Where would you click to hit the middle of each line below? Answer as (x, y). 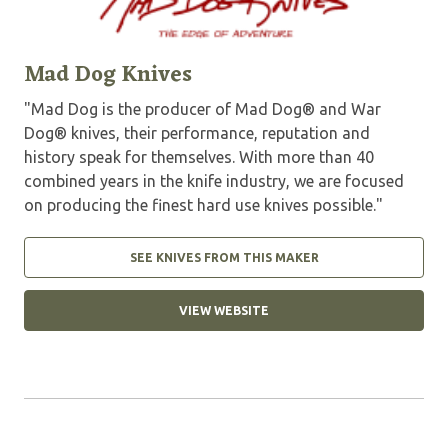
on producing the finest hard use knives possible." (203, 205)
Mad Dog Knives (108, 76)
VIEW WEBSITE (224, 311)
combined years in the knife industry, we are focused (214, 181)
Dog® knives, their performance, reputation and (197, 133)
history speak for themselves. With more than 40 (199, 157)
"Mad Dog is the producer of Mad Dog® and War (202, 109)
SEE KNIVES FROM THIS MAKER (224, 258)
